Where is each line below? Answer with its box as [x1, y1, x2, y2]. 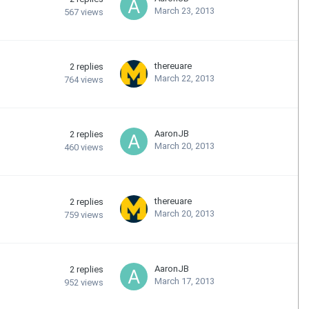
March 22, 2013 [154, 72, 215, 83]
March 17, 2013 [154, 275, 215, 286]
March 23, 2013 [154, 5, 215, 16]
